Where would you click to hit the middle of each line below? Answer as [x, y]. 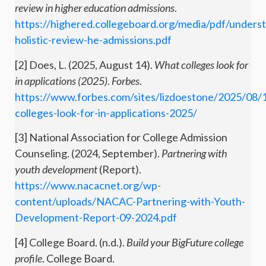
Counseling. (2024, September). [88, 153]
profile [28, 258]
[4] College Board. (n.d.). [71, 242]
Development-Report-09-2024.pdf [96, 218]
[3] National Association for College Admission [121, 137]
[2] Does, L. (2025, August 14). [85, 64]
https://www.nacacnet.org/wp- [88, 186]
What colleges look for [201, 64]
